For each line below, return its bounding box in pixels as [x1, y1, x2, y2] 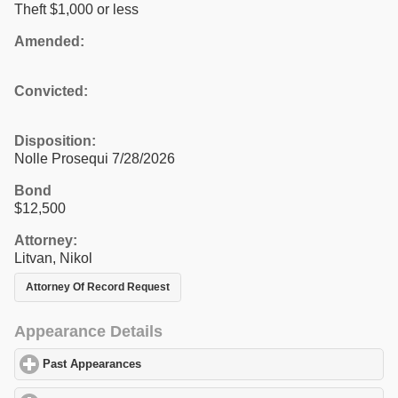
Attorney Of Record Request [26, 280, 170, 293]
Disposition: [14, 132, 96, 148]
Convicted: [14, 83, 88, 99]
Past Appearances [43, 358, 142, 371]
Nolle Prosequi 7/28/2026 [14, 150, 175, 166]
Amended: [14, 33, 84, 49]
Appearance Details [14, 322, 163, 341]
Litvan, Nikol [14, 250, 92, 266]
